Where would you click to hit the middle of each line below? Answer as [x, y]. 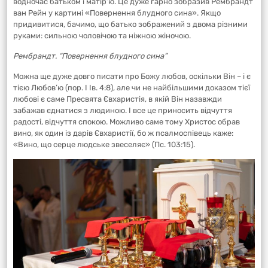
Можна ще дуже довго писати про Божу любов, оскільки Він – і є [132, 77]
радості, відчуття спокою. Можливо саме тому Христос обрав [127, 122]
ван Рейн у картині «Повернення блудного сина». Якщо [117, 13]
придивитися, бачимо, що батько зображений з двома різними [130, 25]
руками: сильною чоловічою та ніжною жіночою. [102, 36]
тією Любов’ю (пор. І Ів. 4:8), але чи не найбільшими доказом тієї [132, 88]
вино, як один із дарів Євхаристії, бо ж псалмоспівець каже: [123, 133]
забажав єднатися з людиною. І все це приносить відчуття [123, 111]
